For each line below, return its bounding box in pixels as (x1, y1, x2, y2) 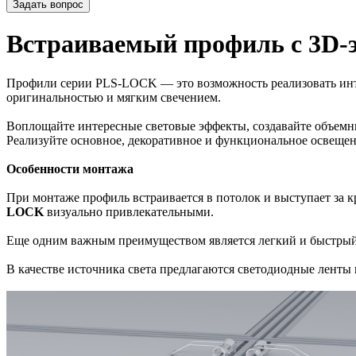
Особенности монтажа (6, 161, 133, 176)
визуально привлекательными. (44, 204, 214, 219)
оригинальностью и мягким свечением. (6, 90, 221, 104)
